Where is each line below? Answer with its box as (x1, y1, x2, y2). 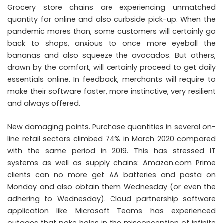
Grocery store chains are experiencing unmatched (7, 2, 216, 12)
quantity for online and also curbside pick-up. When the (7, 14, 216, 24)
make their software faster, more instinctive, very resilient (7, 86, 216, 96)
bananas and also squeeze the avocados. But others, (7, 50, 216, 60)
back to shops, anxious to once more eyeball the (7, 38, 216, 48)
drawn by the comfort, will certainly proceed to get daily (7, 62, 216, 72)
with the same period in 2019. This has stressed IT (7, 145, 216, 156)
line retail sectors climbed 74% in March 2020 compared (7, 133, 216, 144)
